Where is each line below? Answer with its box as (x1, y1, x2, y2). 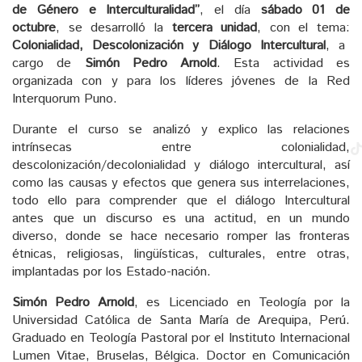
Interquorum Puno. (12, 90, 117, 109)
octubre (12, 19, 56, 38)
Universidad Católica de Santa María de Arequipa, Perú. (12, 311, 350, 330)
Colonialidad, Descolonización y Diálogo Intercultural (12, 36, 326, 56)
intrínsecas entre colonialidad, (12, 138, 350, 158)
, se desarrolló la (56, 19, 172, 38)
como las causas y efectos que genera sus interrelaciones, (12, 174, 350, 193)
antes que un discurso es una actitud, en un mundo (12, 209, 350, 229)
